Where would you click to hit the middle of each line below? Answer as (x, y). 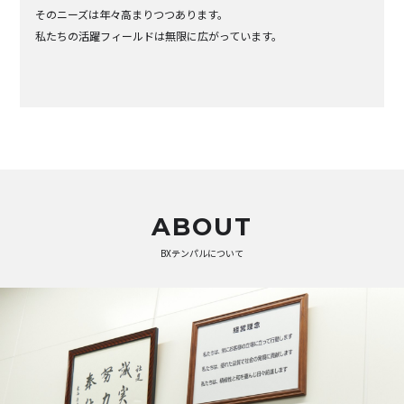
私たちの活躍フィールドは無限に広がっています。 (159, 35)
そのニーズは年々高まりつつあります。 (132, 14)
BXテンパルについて (202, 253)
